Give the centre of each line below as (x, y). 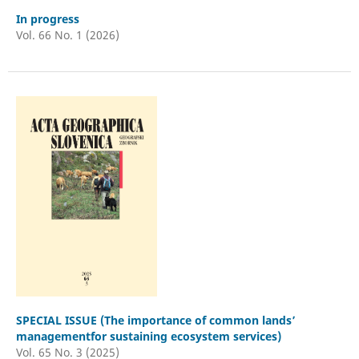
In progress (47, 18)
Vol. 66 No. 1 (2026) (67, 34)
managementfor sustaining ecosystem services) (148, 336)
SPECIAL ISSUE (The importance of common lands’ (155, 320)
